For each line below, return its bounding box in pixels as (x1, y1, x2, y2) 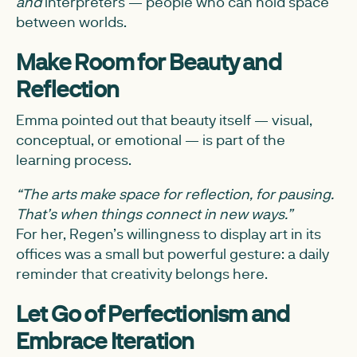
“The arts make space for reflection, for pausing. (16, 184, 334, 203)
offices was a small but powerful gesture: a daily (16, 244, 329, 263)
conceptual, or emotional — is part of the (16, 130, 285, 149)
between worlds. (16, 12, 127, 31)
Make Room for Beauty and (16, 46, 281, 76)
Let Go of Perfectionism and (16, 298, 290, 328)
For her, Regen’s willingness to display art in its (16, 224, 321, 243)
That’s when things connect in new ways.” (16, 204, 292, 223)
